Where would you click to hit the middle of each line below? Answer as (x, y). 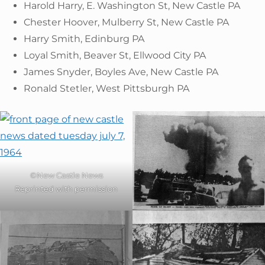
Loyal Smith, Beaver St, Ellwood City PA (115, 55)
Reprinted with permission (66, 188)
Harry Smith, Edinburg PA (84, 38)
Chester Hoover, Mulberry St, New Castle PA (126, 22)
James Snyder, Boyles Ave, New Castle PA (121, 72)
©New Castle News (66, 175)
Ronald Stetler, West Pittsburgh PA (106, 88)
